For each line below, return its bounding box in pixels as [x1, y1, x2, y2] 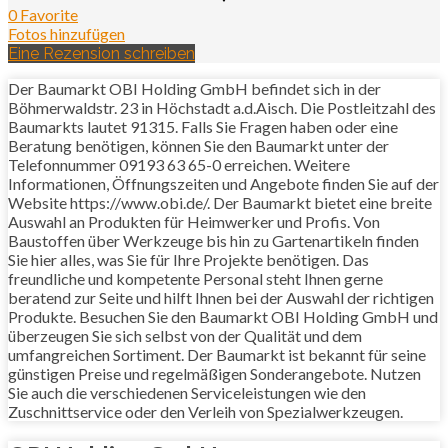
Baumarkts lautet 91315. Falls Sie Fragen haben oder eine [8, 117, 398, 137]
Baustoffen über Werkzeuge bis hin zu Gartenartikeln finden [8, 231, 419, 251]
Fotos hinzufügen [8, 24, 125, 44]
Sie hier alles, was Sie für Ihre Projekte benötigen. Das [8, 250, 369, 270]
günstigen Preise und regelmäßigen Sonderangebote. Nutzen [8, 364, 421, 384]
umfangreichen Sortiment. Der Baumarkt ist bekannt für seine [8, 345, 426, 365]
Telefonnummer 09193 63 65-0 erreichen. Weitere [8, 155, 350, 175]
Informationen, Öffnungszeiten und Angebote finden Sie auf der [8, 174, 439, 194]
